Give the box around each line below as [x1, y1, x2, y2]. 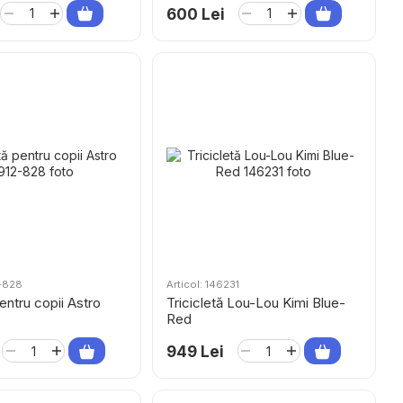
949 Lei [166, 343, 224, 361]
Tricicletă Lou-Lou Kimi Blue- [166, 294, 345, 311]
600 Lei [166, 4, 225, 23]
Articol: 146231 [166, 278, 239, 291]
